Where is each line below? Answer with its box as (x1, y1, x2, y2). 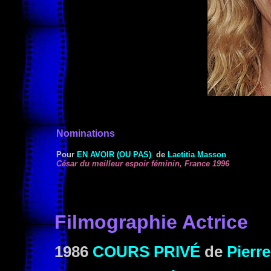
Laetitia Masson (168, 150, 226, 159)
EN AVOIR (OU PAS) (77, 150, 151, 159)
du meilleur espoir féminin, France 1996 (80, 159, 229, 168)
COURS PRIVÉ (93, 243, 200, 260)
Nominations (56, 128, 115, 139)
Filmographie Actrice (54, 211, 248, 233)
